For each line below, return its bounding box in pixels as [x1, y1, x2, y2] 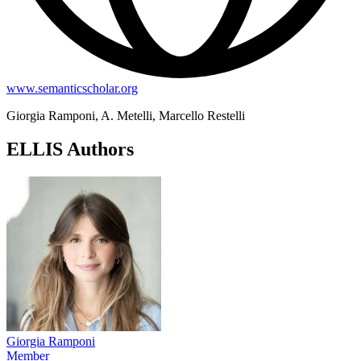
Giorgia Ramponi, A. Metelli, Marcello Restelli [6, 108, 245, 122]
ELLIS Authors [6, 139, 134, 160]
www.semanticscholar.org [6, 81, 138, 95]
